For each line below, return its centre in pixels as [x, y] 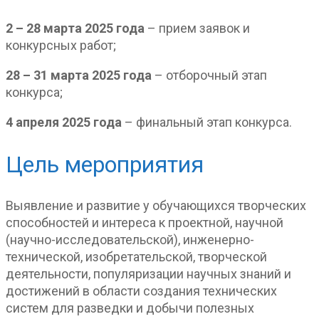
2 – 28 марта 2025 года [75, 28]
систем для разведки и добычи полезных [130, 308]
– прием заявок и [197, 28]
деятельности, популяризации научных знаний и [148, 274]
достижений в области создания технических [141, 291]
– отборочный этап [209, 75]
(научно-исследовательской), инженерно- [130, 240]
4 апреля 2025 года [64, 122]
